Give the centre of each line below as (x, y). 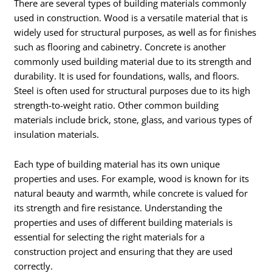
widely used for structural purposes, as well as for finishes (135, 32)
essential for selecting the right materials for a (110, 237)
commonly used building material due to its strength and (133, 61)
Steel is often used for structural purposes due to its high (132, 90)
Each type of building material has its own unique (117, 164)
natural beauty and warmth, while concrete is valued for (131, 193)
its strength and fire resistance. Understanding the (118, 208)
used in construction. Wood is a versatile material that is (131, 17)
